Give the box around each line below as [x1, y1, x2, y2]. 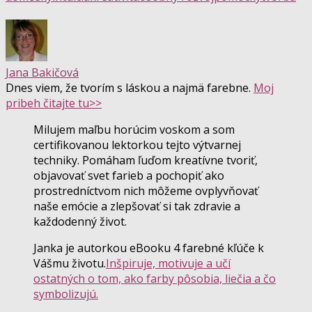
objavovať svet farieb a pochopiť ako [33, 167, 224, 183]
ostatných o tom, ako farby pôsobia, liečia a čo [33, 270, 276, 286]
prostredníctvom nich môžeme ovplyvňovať [33, 182, 258, 198]
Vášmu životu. [33, 255, 106, 271]
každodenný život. [33, 213, 127, 229]
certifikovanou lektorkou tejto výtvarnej [33, 136, 241, 153]
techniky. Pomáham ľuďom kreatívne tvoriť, [33, 152, 258, 168]
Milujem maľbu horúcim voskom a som [33, 121, 235, 137]
